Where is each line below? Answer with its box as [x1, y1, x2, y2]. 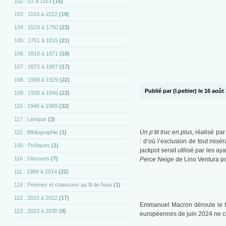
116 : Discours [14, 155, 50, 162]
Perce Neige [139, 156, 174, 163]
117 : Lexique [14, 116, 47, 123]
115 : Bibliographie [14, 129, 59, 136]
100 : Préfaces [14, 142, 50, 149]
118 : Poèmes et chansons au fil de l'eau [14, 182, 112, 188]
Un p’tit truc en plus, [139, 129, 196, 136]
